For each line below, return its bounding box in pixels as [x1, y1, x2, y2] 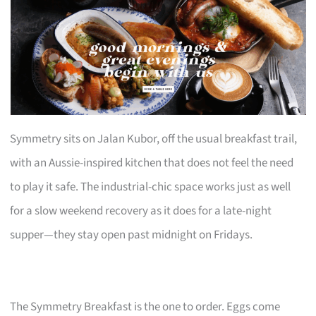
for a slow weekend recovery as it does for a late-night [10, 202, 272, 219]
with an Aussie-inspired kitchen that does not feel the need [10, 154, 294, 171]
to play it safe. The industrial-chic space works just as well [10, 178, 291, 195]
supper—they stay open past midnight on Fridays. [10, 226, 253, 243]
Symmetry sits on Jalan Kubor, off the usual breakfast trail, [10, 130, 298, 147]
